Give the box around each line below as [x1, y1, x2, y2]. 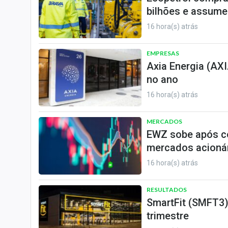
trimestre [147, 210, 189, 222]
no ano [147, 73, 178, 85]
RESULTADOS [147, 186, 187, 193]
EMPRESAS [147, 49, 179, 57]
